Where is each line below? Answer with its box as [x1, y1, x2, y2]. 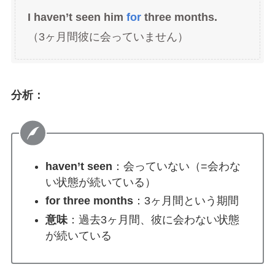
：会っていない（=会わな [112, 160, 241, 172]
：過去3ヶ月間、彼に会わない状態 [67, 213, 239, 226]
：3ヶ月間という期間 [133, 195, 239, 207]
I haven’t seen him [27, 11, 126, 24]
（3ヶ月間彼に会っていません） [27, 31, 188, 44]
